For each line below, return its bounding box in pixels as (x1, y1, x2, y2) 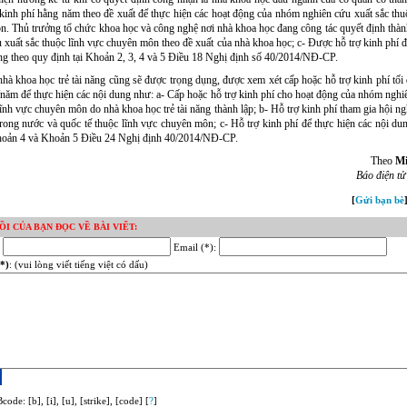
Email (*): (171, 242, 219, 253)
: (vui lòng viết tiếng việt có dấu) (9, 259, 148, 271)
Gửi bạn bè (355, 194, 404, 206)
